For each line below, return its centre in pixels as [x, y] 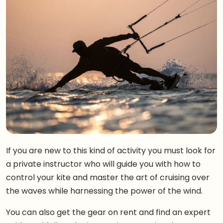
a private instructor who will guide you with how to [103, 164]
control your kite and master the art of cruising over [108, 177]
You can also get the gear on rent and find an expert [108, 212]
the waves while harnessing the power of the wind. [104, 191]
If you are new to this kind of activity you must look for [111, 151]
